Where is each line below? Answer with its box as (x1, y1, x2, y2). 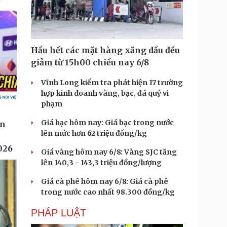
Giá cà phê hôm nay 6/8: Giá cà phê (41, 177, 168, 186)
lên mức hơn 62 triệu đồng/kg (41, 129, 147, 138)
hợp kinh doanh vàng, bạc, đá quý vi (41, 89, 169, 98)
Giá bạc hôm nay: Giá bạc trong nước (41, 118, 174, 127)
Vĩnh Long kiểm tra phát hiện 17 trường (41, 78, 183, 87)
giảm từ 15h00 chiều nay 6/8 (31, 57, 149, 67)
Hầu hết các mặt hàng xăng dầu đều (31, 45, 180, 55)
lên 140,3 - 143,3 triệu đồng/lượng (41, 158, 162, 167)
